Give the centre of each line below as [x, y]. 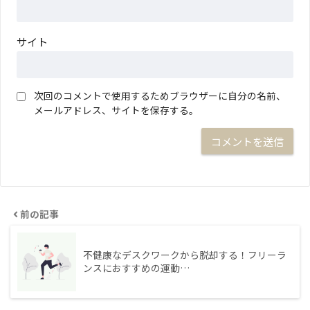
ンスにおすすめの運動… [136, 267]
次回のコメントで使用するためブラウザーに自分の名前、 [159, 96]
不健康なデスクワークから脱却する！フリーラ [185, 254]
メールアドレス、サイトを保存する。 [116, 110]
